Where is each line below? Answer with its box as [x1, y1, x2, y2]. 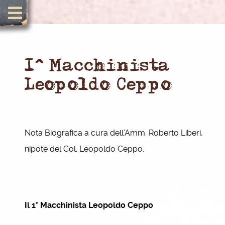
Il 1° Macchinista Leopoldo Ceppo [25, 200, 153, 210]
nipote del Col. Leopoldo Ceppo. [25, 144, 144, 154]
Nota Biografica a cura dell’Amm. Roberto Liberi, [25, 128, 203, 138]
